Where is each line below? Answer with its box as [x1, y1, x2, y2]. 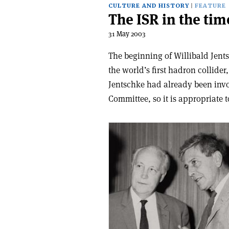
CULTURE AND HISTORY [108, 2, 189, 10]
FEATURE [195, 2, 226, 10]
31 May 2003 [108, 29, 146, 38]
